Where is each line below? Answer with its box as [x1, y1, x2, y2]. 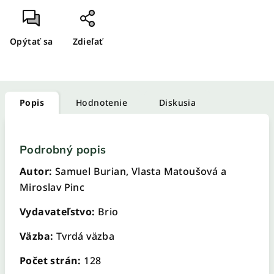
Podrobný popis [20, 143, 106, 157]
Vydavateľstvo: [20, 205, 98, 218]
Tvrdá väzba [53, 229, 115, 243]
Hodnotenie [76, 97, 127, 108]
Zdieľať [72, 35, 103, 47]
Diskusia [159, 97, 196, 108]
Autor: [20, 165, 55, 178]
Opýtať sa [10, 35, 53, 47]
